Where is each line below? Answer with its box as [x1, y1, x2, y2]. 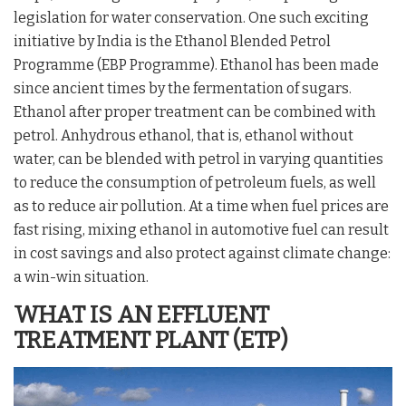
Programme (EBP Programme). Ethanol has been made [14, 55, 379, 73]
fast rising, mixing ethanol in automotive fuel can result [14, 220, 389, 238]
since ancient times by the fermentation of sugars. [14, 79, 352, 97]
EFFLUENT [157, 300, 269, 329]
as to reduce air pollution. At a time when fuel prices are [14, 197, 389, 215]
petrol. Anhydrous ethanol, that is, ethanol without [14, 126, 353, 144]
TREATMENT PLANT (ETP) [14, 325, 288, 354]
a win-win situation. [14, 267, 149, 285]
